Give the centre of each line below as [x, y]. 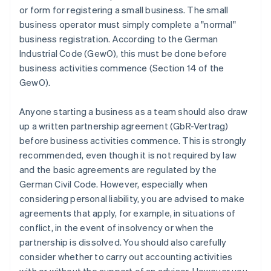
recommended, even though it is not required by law [128, 155]
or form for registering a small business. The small [124, 10]
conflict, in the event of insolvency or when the [117, 228]
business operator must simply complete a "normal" [128, 24]
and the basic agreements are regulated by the [118, 170]
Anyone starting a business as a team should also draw [134, 112]
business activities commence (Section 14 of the [122, 68]
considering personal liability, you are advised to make [132, 199]
